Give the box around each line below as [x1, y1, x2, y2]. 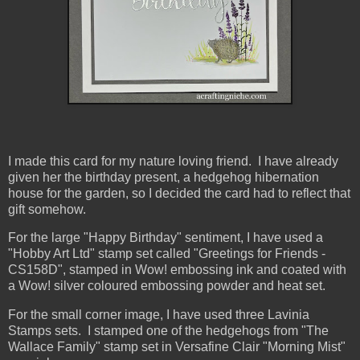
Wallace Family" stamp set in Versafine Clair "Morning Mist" [8, 340, 346, 354]
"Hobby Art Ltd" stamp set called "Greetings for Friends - [8, 247, 325, 261]
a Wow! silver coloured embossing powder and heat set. [8, 279, 325, 293]
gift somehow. [8, 202, 86, 216]
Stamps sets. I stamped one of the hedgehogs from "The [8, 324, 329, 338]
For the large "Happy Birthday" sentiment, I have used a [8, 231, 323, 245]
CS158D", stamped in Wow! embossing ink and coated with [8, 263, 346, 277]
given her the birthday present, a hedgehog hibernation [8, 170, 319, 184]
